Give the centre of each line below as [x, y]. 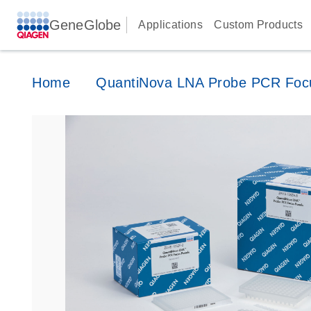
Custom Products [259, 25]
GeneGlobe [85, 25]
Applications [171, 25]
